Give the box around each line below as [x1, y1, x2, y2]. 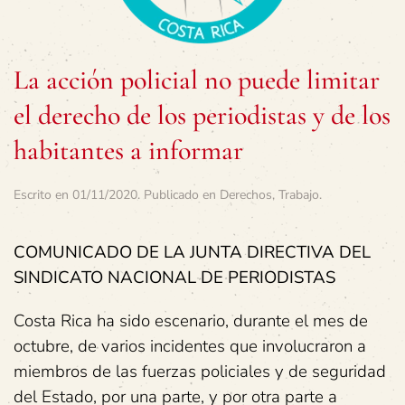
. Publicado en [137, 185, 220, 203]
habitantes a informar [14, 133, 243, 167]
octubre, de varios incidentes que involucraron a [14, 334, 366, 358]
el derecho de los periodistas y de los [14, 98, 391, 132]
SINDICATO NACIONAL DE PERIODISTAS [14, 265, 335, 289]
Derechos [220, 185, 272, 203]
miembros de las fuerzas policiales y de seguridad [14, 359, 386, 383]
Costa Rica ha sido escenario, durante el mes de [14, 308, 368, 333]
